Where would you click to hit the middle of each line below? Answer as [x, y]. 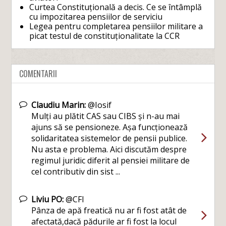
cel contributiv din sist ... [76, 171]
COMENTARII [38, 73]
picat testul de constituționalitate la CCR [105, 36]
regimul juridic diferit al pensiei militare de [111, 160]
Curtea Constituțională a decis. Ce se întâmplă [116, 7]
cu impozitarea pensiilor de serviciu [96, 16]
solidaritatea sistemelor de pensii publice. [109, 138]
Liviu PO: [48, 199]
